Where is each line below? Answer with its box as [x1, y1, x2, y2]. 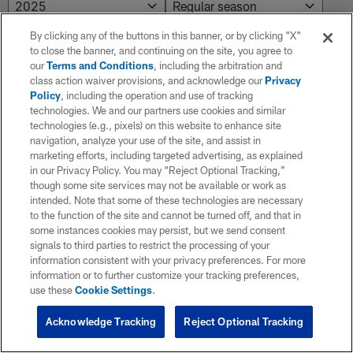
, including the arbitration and [154, 59, 283, 72]
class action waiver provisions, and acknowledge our [30, 74, 266, 87]
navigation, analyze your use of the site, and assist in [30, 134, 262, 147]
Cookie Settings [75, 284, 153, 296]
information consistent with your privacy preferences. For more [30, 254, 307, 266]
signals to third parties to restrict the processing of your [30, 239, 270, 251]
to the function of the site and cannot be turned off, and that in [30, 209, 302, 221]
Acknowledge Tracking [45, 315, 157, 328]
